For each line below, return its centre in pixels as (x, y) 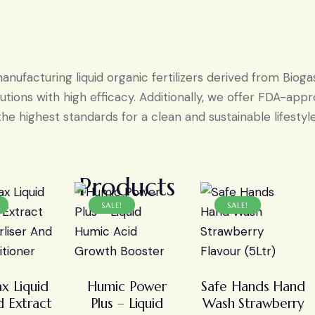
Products (127, 187)
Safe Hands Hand (253, 287)
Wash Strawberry (253, 303)
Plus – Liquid (127, 303)
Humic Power (127, 287)
